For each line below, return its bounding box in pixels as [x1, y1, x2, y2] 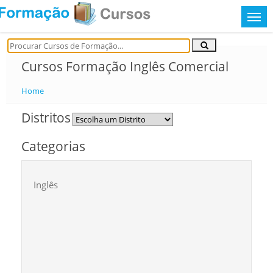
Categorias [21, 138, 85, 155]
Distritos [21, 109, 71, 126]
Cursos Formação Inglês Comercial [21, 58, 229, 75]
